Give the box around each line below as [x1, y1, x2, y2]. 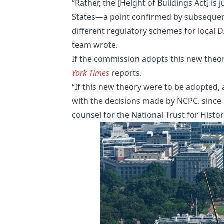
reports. [111, 67, 142, 78]
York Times [72, 67, 109, 78]
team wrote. [72, 39, 118, 50]
